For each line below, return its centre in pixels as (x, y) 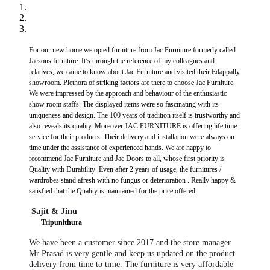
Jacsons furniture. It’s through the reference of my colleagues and (122, 61)
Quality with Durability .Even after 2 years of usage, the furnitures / (125, 170)
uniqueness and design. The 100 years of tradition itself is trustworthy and (134, 115)
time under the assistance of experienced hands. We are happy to (120, 148)
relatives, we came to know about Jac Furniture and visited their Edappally (134, 72)
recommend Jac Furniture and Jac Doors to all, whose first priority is (127, 159)
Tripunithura (61, 223)
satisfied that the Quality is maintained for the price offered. (113, 191)
